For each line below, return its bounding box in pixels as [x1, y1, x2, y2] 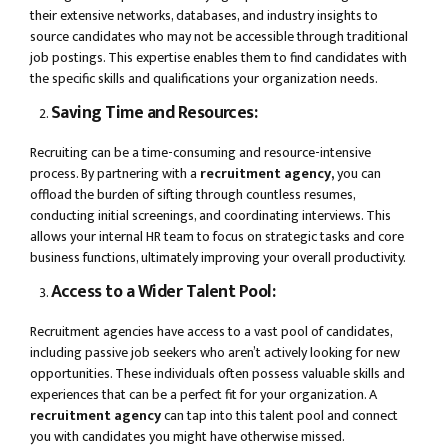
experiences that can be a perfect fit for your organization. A [30, 383, 377, 407]
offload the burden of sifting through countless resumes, [30, 183, 355, 207]
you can [334, 162, 381, 186]
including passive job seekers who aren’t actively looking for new [30, 341, 400, 365]
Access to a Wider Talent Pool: [51, 277, 276, 307]
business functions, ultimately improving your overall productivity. [30, 246, 406, 270]
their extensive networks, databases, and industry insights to [30, 4, 378, 28]
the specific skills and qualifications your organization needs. [30, 67, 378, 91]
